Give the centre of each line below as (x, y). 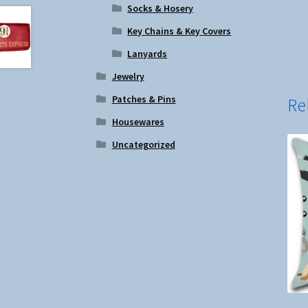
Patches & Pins (144, 99)
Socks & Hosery (161, 8)
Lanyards (147, 53)
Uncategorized (143, 144)
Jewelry (128, 76)
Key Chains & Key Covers (179, 31)
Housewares (138, 121)
